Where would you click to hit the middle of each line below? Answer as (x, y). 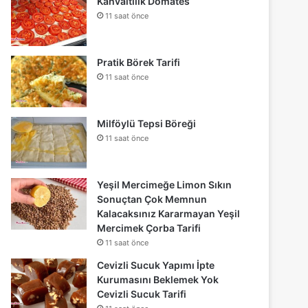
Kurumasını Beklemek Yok (158, 279)
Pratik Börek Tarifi (139, 62)
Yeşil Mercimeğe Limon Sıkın (165, 184)
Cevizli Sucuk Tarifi (142, 294)
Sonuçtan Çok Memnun (152, 199)
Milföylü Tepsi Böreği (147, 123)
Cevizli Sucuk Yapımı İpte (156, 265)
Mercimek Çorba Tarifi (149, 228)
